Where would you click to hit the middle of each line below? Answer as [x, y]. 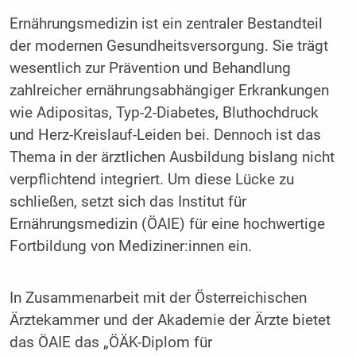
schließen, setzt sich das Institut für [128, 201]
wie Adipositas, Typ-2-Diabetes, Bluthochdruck [164, 112]
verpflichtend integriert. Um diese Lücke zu [151, 179]
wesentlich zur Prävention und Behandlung [150, 68]
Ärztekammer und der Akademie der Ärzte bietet [170, 321]
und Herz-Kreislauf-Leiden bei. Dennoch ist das [165, 135]
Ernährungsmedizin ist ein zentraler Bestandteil [166, 23]
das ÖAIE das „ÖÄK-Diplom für [110, 343]
